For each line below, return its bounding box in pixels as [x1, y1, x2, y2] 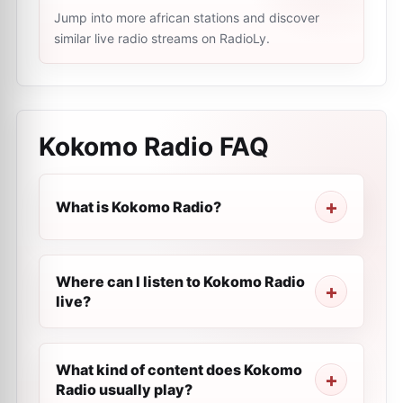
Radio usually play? [56, 381, 193, 399]
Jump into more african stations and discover [54, 10, 319, 25]
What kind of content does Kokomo [56, 361, 302, 379]
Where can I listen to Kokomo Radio [56, 273, 305, 291]
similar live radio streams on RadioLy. [54, 31, 270, 46]
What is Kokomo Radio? [56, 198, 221, 216]
